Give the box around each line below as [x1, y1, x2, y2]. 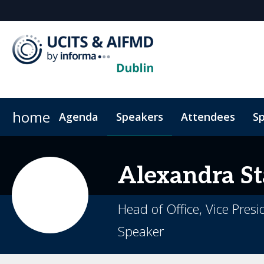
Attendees [181, 109, 235, 124]
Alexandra [118, 162, 235, 190]
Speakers [116, 109, 163, 124]
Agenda [59, 109, 98, 124]
